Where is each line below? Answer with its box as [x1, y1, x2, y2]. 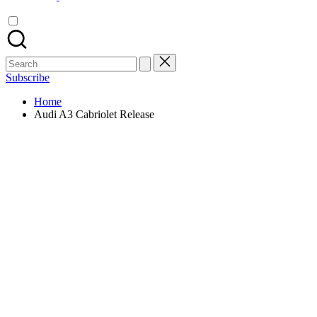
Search [5, 53, 35, 65]
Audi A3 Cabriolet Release [34, 108, 154, 120]
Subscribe [6, 71, 50, 83]
